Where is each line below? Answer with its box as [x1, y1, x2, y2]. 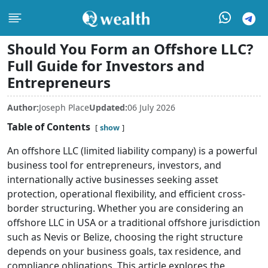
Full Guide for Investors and [7, 56, 205, 75]
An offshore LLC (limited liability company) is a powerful [7, 144, 257, 157]
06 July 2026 [127, 102, 175, 113]
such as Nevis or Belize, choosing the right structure [7, 230, 243, 243]
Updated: [89, 102, 127, 113]
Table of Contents [7, 120, 90, 133]
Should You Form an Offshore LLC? [7, 39, 253, 59]
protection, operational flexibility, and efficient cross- [7, 187, 245, 200]
